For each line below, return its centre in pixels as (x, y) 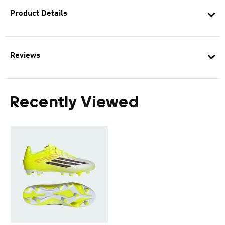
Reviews (25, 56)
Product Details (39, 14)
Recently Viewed (75, 103)
